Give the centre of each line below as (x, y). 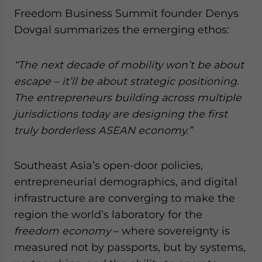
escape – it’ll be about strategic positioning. (127, 81)
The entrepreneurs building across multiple (128, 97)
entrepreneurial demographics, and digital (126, 182)
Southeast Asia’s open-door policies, (108, 165)
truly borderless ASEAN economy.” (103, 130)
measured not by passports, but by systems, (130, 247)
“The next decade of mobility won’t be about (129, 65)
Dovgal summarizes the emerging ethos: (122, 30)
